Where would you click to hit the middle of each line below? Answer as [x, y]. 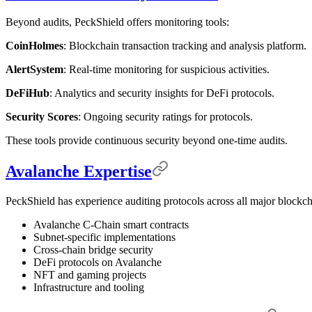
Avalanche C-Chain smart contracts [111, 225]
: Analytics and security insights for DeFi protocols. [162, 93]
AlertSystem [34, 69]
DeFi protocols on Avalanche [97, 263]
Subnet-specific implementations [104, 237]
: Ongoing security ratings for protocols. [165, 116]
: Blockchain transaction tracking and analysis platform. [185, 45]
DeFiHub [28, 93]
